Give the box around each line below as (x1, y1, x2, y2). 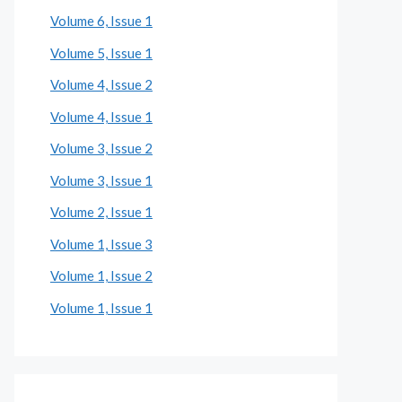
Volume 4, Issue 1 (50, 108, 153, 125)
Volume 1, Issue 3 (50, 235, 153, 252)
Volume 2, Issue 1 (50, 204, 153, 220)
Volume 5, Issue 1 (50, 44, 153, 61)
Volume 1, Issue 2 (50, 267, 153, 284)
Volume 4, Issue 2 (50, 76, 153, 92)
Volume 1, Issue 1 (50, 299, 153, 316)
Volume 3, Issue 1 (50, 171, 153, 188)
